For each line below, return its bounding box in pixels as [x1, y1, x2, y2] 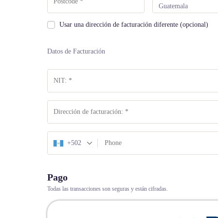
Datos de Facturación [47, 48, 105, 55]
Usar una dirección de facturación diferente [59, 21, 180, 28]
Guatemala [158, 2, 188, 10]
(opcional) [180, 21, 208, 28]
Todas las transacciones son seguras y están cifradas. [47, 185, 168, 192]
